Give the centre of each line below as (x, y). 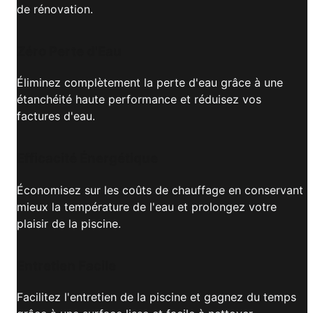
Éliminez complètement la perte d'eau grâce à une (150, 83)
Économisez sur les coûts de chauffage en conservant (160, 190)
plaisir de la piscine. (69, 223)
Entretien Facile (66, 265)
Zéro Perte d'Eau (69, 51)
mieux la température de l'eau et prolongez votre (147, 206)
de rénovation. (55, 9)
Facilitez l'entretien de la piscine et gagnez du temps (156, 297)
